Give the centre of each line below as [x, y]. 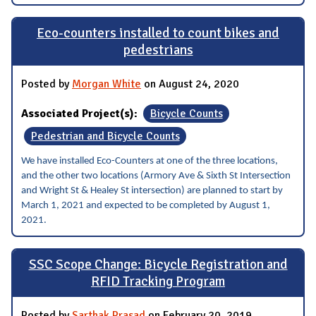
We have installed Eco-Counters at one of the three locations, [150, 161]
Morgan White [107, 84]
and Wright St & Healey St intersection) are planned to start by [152, 190]
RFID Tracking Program [158, 282]
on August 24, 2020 [190, 84]
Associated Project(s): [81, 113]
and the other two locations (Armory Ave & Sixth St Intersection [156, 176]
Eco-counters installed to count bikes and [158, 34]
